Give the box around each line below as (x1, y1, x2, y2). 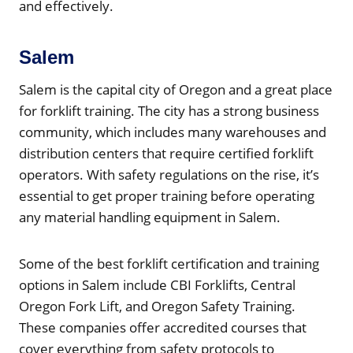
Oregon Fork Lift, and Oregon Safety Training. (19, 296, 295, 315)
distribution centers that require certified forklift (19, 143, 314, 162)
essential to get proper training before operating (19, 186, 314, 205)
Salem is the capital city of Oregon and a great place (19, 80, 333, 98)
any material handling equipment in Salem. (19, 207, 281, 226)
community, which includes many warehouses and (19, 122, 326, 141)
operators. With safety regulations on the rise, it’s (19, 165, 319, 184)
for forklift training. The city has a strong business (19, 101, 319, 120)
